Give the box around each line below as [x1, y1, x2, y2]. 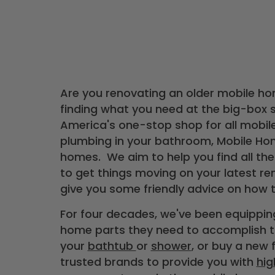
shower [150, 238, 192, 254]
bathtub [87, 238, 136, 254]
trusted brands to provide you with [60, 254, 257, 269]
